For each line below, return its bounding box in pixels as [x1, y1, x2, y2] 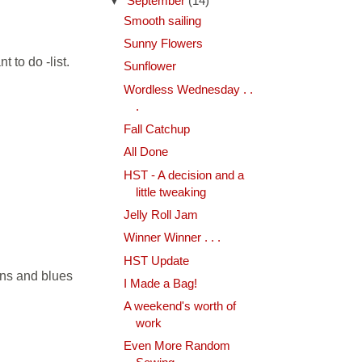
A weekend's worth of [123, 300, 236, 314]
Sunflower [123, 60, 176, 74]
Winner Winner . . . [123, 231, 221, 245]
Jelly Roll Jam [123, 208, 198, 221]
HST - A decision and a [123, 168, 244, 182]
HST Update [123, 254, 189, 267]
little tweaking [135, 185, 206, 199]
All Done [123, 145, 168, 159]
